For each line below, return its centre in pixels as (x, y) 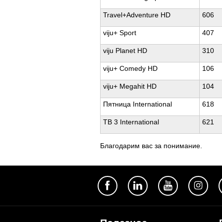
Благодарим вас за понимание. (151, 146)
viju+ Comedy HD (130, 68)
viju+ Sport (120, 33)
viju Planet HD (125, 51)
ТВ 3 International (131, 122)
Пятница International (138, 104)
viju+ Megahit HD (130, 86)
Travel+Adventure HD (137, 15)
